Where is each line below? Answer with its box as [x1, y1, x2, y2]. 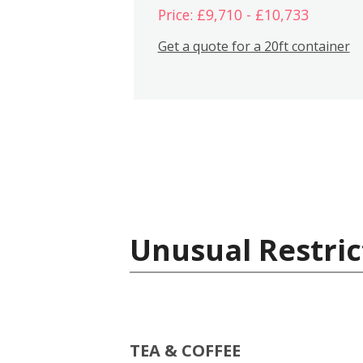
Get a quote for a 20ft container [157, 36, 350, 55]
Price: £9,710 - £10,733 [157, 5, 309, 25]
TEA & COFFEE [130, 339, 241, 361]
